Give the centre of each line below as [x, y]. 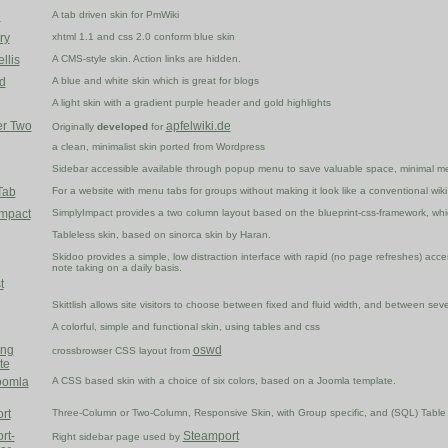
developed [122, 127]
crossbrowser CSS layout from [122, 351]
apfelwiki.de [198, 126]
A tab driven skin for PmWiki [115, 15]
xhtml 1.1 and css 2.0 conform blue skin [143, 37]
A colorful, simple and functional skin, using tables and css [185, 327]
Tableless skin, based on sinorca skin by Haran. [161, 235]
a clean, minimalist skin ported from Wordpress [158, 147]
